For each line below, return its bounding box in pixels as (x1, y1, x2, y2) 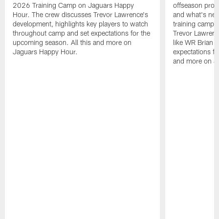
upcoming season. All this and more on (13, 38, 132, 47)
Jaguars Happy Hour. (13, 47, 78, 56)
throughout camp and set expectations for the (13, 29, 151, 38)
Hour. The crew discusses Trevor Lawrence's (13, 10, 149, 19)
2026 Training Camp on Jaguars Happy (13, 1, 134, 10)
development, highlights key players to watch (13, 20, 149, 28)
